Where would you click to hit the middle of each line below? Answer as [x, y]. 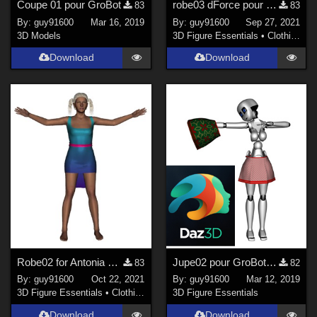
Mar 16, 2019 [118, 22]
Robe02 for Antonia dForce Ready [113, 262]
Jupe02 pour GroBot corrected [271, 262]
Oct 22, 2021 [118, 279]
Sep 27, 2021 [272, 22]
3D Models [39, 35]
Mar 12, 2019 [273, 279]
